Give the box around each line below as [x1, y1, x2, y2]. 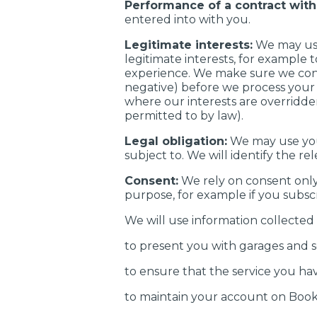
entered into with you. [125, 13, 250, 26]
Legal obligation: [125, 134, 227, 148]
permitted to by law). [125, 109, 243, 122]
